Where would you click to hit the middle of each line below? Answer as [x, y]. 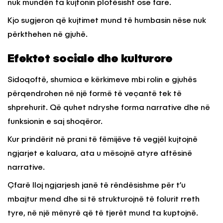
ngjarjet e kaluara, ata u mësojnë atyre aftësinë [100, 154]
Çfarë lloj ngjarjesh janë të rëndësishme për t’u [97, 186]
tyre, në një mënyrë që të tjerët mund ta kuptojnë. [103, 214]
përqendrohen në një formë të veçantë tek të [95, 94]
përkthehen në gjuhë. [48, 35]
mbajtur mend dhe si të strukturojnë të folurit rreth [104, 200]
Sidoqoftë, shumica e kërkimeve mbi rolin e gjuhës [102, 80]
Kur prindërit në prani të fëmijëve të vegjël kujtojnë [103, 140]
